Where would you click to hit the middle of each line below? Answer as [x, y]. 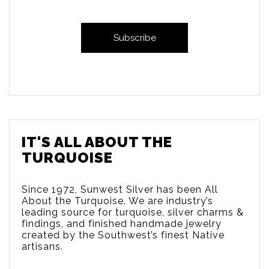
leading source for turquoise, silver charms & [133, 213]
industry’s [190, 201]
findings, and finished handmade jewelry [122, 224]
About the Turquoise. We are [94, 201]
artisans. [44, 247]
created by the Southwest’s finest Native [123, 235]
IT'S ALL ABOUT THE [97, 142]
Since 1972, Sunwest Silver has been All [120, 190]
